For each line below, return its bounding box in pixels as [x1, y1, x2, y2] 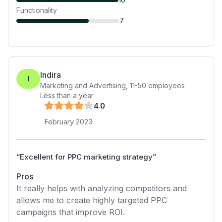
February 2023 [44, 117, 93, 126]
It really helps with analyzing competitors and [16, 183, 187, 193]
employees [146, 81, 185, 90]
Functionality [16, 6, 57, 14]
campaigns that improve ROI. [16, 207, 125, 217]
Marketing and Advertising [40, 81, 126, 90]
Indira [40, 70, 61, 80]
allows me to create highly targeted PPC [16, 195, 167, 205]
